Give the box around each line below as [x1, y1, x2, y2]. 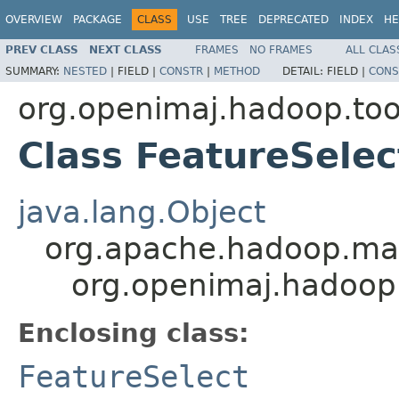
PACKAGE [73, 13, 122, 26]
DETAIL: [282, 64, 327, 77]
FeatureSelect [18, 358, 249, 395]
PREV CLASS [5, 43, 78, 56]
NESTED [63, 64, 107, 77]
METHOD [214, 64, 260, 77]
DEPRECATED [258, 13, 329, 26]
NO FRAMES [249, 43, 313, 56]
